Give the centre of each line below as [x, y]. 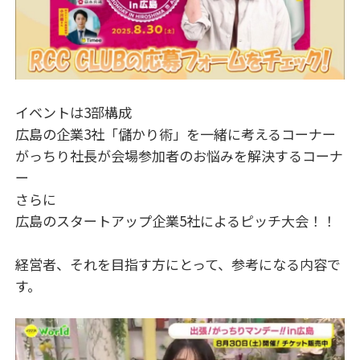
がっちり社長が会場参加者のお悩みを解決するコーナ [180, 155]
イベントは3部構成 [74, 112]
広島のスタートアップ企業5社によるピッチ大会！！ [176, 220]
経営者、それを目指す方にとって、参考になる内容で [178, 264]
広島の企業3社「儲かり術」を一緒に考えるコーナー [176, 133]
